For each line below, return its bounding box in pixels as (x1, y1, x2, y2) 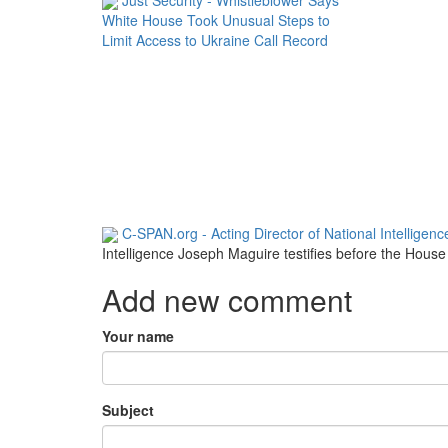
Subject (102, 400, 154, 421)
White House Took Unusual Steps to (102, 9, 330, 30)
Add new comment (102, 278, 352, 322)
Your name (102, 326, 174, 347)
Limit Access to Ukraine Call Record (102, 29, 328, 50)
